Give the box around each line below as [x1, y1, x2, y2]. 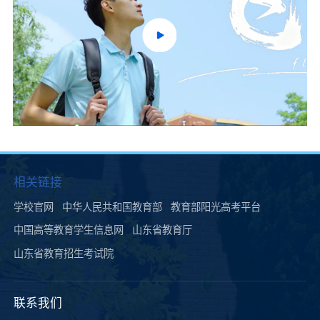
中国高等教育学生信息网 [14, 222, 124, 237]
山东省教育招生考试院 [14, 246, 114, 261]
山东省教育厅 [132, 222, 193, 237]
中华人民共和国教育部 [62, 199, 163, 214]
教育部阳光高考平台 [170, 199, 261, 214]
